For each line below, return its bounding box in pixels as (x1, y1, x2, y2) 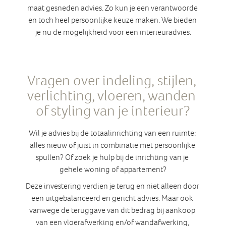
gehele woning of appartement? (60, 166, 166, 175)
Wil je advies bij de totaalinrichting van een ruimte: (29, 130, 196, 138)
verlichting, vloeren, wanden (27, 89, 196, 104)
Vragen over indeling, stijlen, (27, 74, 196, 89)
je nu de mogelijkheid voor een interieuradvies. (35, 29, 191, 37)
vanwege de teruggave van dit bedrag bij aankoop (29, 207, 195, 215)
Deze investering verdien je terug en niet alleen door (25, 183, 199, 191)
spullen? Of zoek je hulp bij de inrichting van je (36, 154, 189, 162)
